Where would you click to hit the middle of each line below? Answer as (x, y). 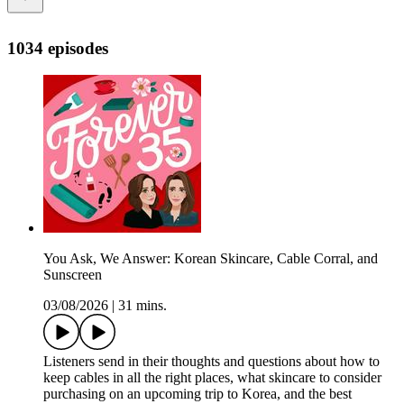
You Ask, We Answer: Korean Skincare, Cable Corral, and (211, 259)
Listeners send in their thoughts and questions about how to (211, 362)
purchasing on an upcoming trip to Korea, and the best (197, 394)
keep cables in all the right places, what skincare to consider (212, 378)
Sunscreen (73, 275)
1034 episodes (58, 48)
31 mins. (142, 306)
